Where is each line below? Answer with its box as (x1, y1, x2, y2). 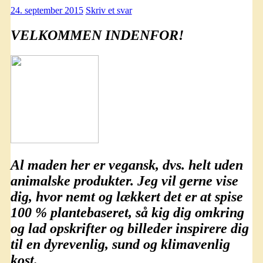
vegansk (108, 157, 156, 173)
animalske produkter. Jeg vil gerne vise (10, 173, 238, 188)
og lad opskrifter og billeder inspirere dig (10, 220, 249, 236)
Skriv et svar (85, 5, 132, 15)
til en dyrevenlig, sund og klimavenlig (10, 236, 230, 252)
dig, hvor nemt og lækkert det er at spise (10, 188, 243, 204)
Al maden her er (10, 157, 109, 173)
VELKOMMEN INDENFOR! (10, 27, 184, 43)
